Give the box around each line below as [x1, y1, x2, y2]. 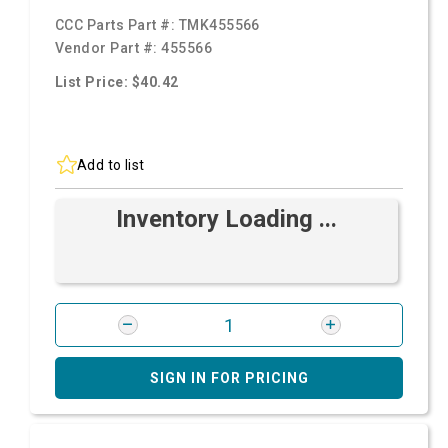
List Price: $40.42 [55, 74, 179, 90]
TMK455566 [178, 17, 260, 33]
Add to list [77, 156, 145, 173]
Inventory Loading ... [116, 205, 337, 233]
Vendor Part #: [55, 40, 162, 56]
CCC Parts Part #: [55, 17, 179, 33]
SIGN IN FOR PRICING [149, 370, 309, 386]
